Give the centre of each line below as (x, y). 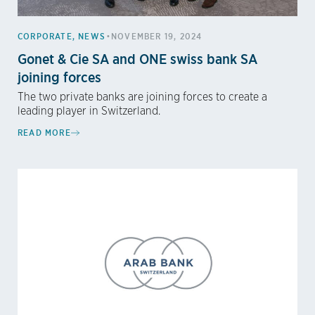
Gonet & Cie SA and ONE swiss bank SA (137, 59)
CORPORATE (45, 37)
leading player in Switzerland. (89, 111)
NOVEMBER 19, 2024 (157, 37)
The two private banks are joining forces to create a (142, 97)
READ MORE (44, 133)
